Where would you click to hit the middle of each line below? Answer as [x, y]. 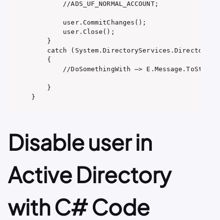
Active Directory [90, 174]
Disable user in [80, 142]
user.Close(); [73, 32]
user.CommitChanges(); [89, 23]
